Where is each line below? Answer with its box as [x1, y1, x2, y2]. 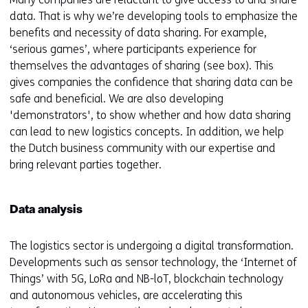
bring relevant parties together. [10, 158, 162, 171]
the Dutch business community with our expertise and [10, 142, 276, 155]
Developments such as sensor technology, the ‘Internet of [10, 256, 296, 269]
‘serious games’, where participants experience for [10, 43, 256, 56]
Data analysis [10, 205, 82, 216]
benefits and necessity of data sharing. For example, [10, 26, 267, 39]
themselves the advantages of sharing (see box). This [10, 59, 274, 72]
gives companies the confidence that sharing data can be [10, 76, 293, 89]
